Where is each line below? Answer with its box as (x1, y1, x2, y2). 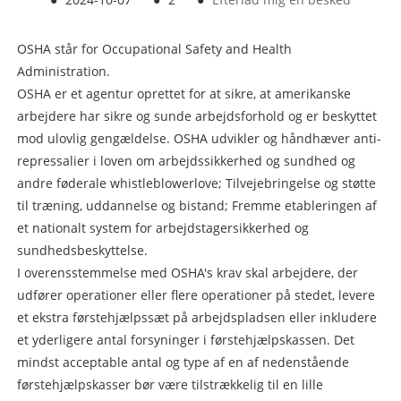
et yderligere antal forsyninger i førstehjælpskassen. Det (16, 331, 354, 349)
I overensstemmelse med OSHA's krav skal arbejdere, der (16, 264, 358, 282)
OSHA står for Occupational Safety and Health (16, 40, 292, 58)
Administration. (16, 63, 110, 81)
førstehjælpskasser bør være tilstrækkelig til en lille (16, 376, 323, 394)
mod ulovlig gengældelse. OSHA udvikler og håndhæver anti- (16, 130, 381, 148)
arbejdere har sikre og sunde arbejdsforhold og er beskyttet (16, 107, 377, 125)
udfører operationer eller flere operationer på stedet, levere (16, 286, 375, 304)
